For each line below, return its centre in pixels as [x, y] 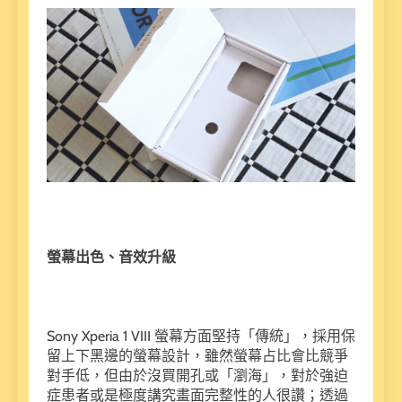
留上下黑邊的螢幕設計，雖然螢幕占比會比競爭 [197, 355]
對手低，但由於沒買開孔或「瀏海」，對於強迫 [197, 375]
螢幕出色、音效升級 [111, 257]
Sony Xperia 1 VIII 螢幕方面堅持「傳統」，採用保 [201, 336]
